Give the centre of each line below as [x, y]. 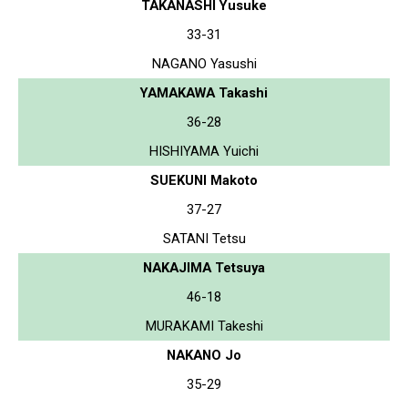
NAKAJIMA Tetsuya [204, 267]
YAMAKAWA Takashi [204, 92]
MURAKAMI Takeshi [204, 326]
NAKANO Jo [204, 355]
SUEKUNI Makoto [204, 180]
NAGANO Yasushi [204, 63]
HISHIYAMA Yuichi [204, 151]
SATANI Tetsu [204, 238]
